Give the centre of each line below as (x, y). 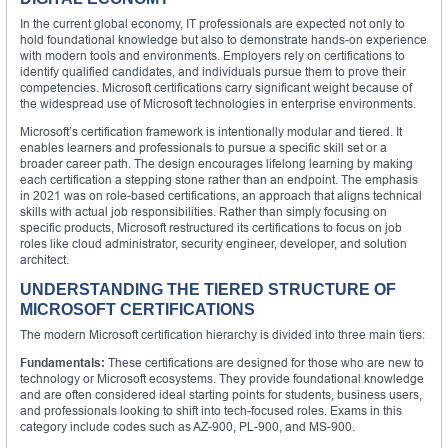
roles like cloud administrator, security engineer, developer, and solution (213, 243)
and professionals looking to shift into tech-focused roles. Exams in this (211, 410)
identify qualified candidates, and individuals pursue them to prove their (213, 71)
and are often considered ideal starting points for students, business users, (221, 394)
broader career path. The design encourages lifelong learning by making (216, 163)
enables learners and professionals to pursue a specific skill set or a (203, 147)
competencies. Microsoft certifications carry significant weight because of (216, 87)
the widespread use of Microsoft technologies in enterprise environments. (218, 103)
